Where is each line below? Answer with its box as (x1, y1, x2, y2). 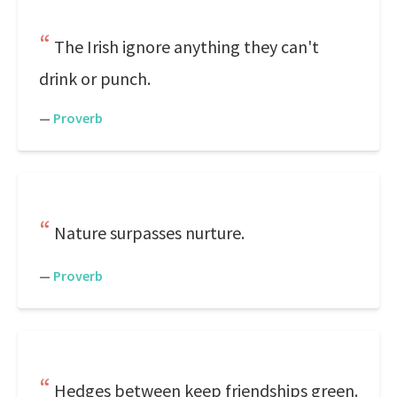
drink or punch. (39, 67, 151, 90)
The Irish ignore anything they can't (54, 35, 319, 58)
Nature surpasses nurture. (54, 222, 245, 244)
